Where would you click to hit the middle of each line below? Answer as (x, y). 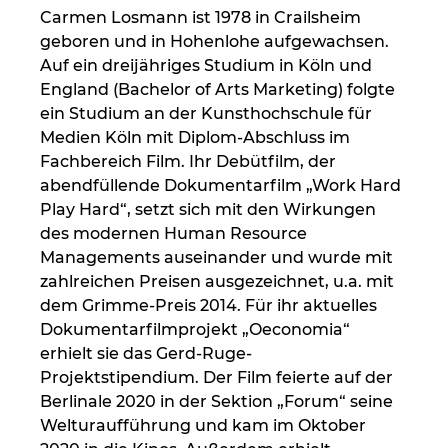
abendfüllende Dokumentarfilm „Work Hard (222, 186)
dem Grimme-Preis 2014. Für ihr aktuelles (210, 306)
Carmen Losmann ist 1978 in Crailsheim (202, 18)
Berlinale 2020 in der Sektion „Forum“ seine (218, 402)
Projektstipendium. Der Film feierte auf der (218, 378)
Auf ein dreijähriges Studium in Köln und (208, 66)
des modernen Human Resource (175, 234)
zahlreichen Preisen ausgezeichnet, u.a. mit (219, 282)
